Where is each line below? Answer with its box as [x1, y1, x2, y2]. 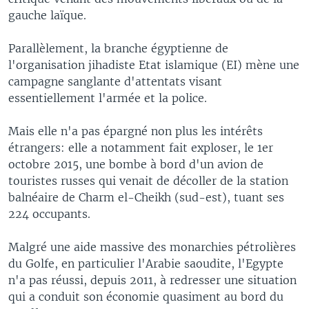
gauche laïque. [8, 8, 86, 22]
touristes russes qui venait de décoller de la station [8, 173, 288, 188]
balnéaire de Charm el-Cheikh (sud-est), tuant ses [8, 190, 284, 204]
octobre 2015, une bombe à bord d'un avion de [8, 157, 263, 171]
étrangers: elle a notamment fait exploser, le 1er [8, 140, 273, 154]
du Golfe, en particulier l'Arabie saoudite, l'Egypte [8, 256, 283, 270]
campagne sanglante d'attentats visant [8, 74, 222, 88]
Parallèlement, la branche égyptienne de [8, 41, 228, 55]
